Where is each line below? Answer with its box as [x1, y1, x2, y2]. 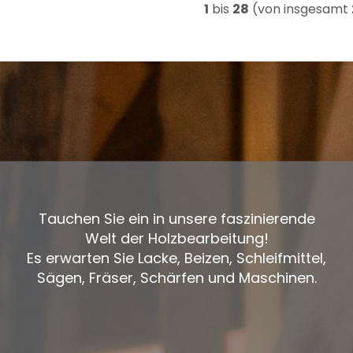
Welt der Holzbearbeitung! [84, 228, 269, 247]
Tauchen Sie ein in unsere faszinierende [38, 208, 315, 228]
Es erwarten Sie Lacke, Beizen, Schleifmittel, [27, 247, 326, 267]
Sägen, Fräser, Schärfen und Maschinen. [36, 267, 317, 287]
